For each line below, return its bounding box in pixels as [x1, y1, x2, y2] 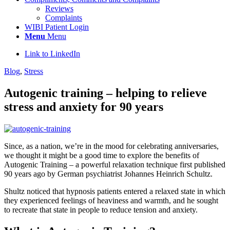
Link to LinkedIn [25, 49, 80, 58]
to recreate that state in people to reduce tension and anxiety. [4, 205, 198, 214]
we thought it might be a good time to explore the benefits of [4, 150, 199, 160]
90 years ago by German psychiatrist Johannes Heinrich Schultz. [4, 169, 213, 178]
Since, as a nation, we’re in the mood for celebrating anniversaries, [4, 141, 219, 150]
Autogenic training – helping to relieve [4, 86, 207, 100]
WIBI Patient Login [25, 23, 89, 31]
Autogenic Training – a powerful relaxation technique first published [4, 160, 225, 169]
